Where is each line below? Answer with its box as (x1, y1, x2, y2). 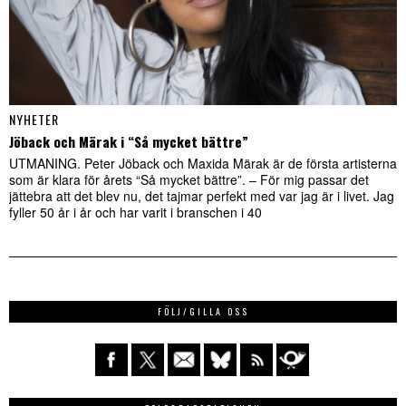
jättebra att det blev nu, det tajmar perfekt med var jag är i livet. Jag (9, 187, 394, 206)
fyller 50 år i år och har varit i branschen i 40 (9, 203, 262, 222)
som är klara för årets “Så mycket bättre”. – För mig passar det (9, 170, 369, 189)
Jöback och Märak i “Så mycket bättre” (9, 131, 248, 152)
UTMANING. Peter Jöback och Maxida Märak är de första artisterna (9, 154, 397, 173)
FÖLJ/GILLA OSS (157, 304, 249, 319)
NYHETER (9, 110, 59, 130)
